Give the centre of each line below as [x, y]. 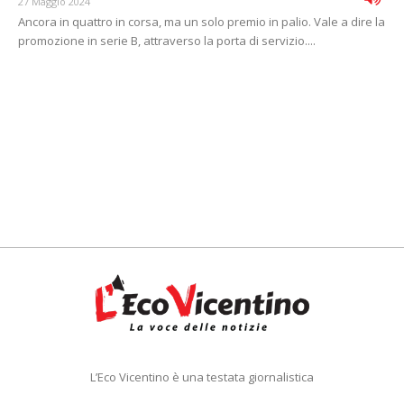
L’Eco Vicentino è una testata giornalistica [202, 377]
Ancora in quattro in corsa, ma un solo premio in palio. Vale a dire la [202, 22]
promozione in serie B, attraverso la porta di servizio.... [167, 41]
